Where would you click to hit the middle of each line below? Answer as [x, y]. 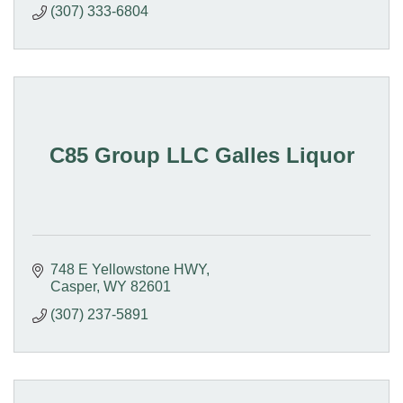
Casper [73, 286]
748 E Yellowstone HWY [128, 269]
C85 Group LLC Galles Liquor [201, 155]
